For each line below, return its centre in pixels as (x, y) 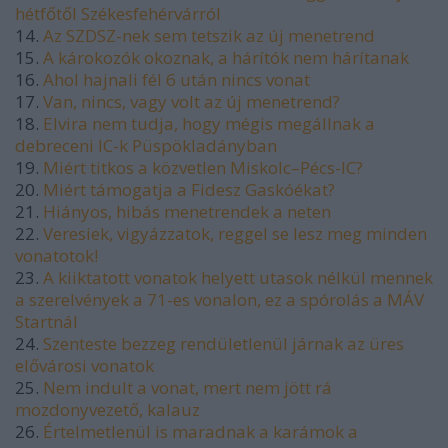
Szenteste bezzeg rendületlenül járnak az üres (223, 343)
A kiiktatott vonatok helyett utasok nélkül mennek (238, 277)
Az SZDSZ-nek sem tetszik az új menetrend (209, 35)
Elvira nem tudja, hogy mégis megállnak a (209, 123)
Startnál (46, 321)
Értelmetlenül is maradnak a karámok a (200, 431)
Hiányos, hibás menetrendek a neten (187, 211)
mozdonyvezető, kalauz (107, 409)
